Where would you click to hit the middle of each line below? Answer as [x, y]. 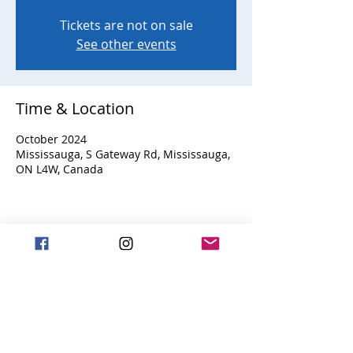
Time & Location [75, 108]
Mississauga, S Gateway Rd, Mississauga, [123, 154]
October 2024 [51, 139]
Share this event [74, 256]
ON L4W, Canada [59, 169]
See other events [126, 44]
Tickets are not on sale [126, 25]
